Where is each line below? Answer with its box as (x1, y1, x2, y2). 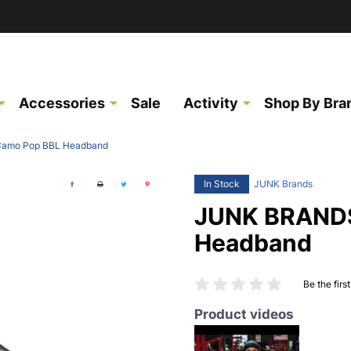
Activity (183, 95, 238, 111)
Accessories (19, 95, 105, 111)
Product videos (194, 306, 294, 322)
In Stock (204, 178, 240, 190)
